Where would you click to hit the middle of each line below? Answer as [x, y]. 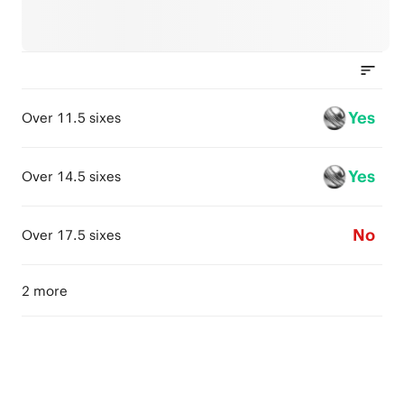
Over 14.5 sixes [71, 176]
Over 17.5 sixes [71, 235]
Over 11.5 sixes [71, 118]
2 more [45, 291]
